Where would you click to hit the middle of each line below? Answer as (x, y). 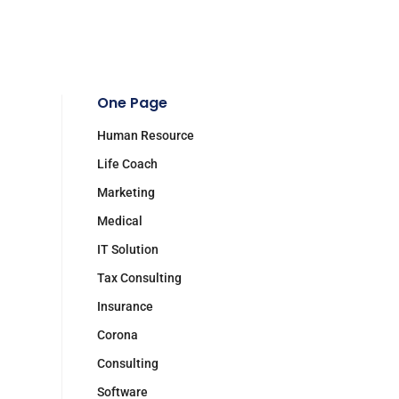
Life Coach (127, 164)
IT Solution (127, 249)
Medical (119, 221)
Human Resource (145, 135)
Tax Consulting (139, 278)
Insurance (125, 306)
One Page (132, 103)
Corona (117, 335)
